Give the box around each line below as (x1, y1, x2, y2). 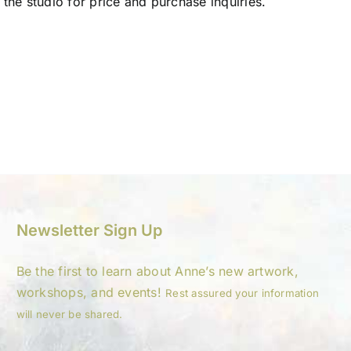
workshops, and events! (16, 284, 166, 300)
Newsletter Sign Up (16, 221, 162, 240)
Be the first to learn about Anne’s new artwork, (16, 263, 299, 279)
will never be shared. (16, 308, 123, 320)
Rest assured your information (165, 287, 320, 299)
